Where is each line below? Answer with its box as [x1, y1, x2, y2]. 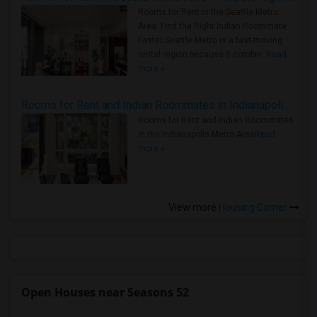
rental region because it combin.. [138, 50, 266, 59]
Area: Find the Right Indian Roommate [138, 21, 287, 31]
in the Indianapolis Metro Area [138, 129, 255, 139]
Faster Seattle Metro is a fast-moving [138, 35, 282, 45]
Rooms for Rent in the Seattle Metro [138, 7, 278, 17]
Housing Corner [217, 202, 289, 213]
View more [168, 202, 217, 213]
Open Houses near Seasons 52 [21, 284, 189, 300]
